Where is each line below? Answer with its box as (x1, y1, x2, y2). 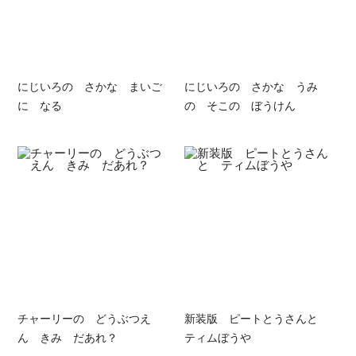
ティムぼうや (184, 328, 251, 345)
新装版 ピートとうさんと (184, 309, 329, 326)
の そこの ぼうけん (184, 96, 296, 113)
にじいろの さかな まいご (17, 77, 163, 94)
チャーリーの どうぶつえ (17, 309, 152, 326)
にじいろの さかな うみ (184, 77, 318, 94)
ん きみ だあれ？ (17, 328, 118, 345)
